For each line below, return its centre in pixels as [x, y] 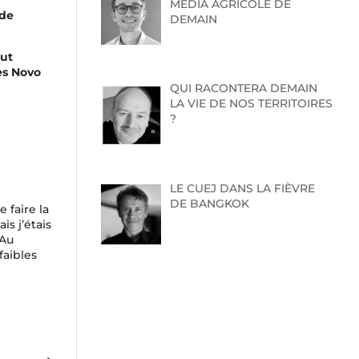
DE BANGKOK [209, 204]
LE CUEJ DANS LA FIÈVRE [242, 189]
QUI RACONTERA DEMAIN [243, 89]
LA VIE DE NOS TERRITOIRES [251, 104]
